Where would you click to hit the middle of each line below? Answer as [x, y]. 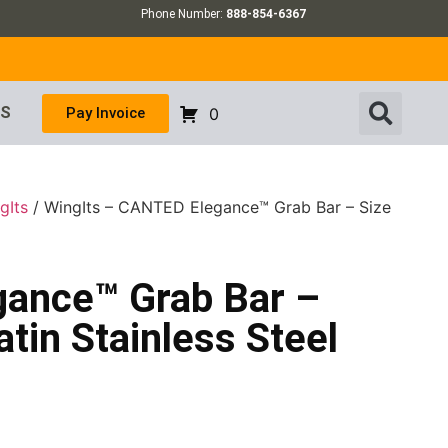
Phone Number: [184, 14]
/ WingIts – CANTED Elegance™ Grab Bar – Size [210, 207]
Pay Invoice [105, 112]
